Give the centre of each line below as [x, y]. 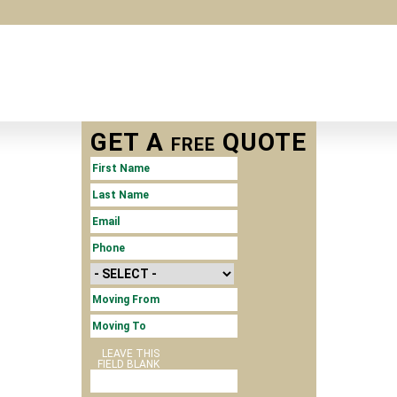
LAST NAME [130, 195]
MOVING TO [129, 326]
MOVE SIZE [123, 279]
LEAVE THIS [130, 354]
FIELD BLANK [128, 364]
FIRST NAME [128, 168]
